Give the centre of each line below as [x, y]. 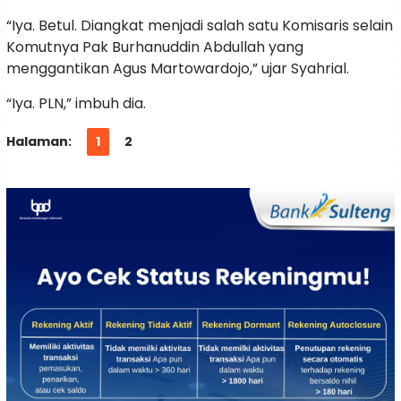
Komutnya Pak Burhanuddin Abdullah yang [155, 47]
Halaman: [39, 142]
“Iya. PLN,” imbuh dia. [76, 104]
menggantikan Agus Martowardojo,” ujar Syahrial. [178, 69]
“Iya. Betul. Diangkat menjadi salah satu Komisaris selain [200, 26]
